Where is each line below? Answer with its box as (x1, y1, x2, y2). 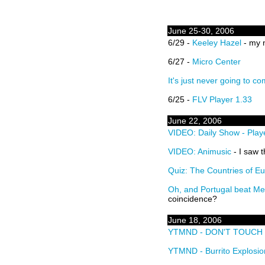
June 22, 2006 (168, 116, 222, 125)
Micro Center (192, 57, 241, 66)
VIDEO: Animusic (168, 147, 231, 156)
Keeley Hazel (192, 38, 241, 47)
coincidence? (168, 194, 217, 203)
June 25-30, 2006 (168, 26, 234, 35)
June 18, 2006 (168, 215, 222, 225)
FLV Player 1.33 (192, 95, 252, 104)
